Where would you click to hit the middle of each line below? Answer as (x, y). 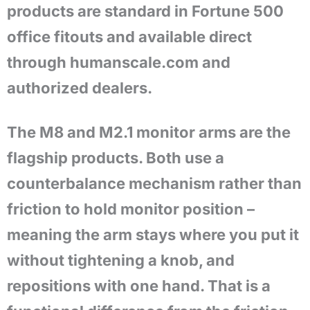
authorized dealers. (80, 88)
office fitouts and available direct (129, 37)
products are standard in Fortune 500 (145, 11)
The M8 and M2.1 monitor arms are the (149, 132)
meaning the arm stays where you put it (153, 235)
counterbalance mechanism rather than (154, 183)
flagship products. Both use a (116, 158)
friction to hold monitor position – (131, 209)
